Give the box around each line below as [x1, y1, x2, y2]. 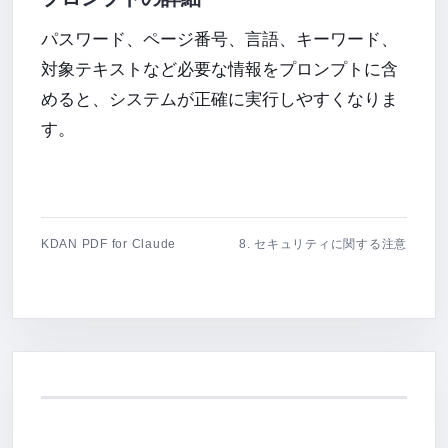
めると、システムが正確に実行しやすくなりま [41, 90, 398, 109]
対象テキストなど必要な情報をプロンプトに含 [41, 60, 398, 79]
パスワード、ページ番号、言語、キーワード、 [41, 30, 398, 49]
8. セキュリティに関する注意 [238, 237, 407, 251]
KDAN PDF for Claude [41, 237, 177, 251]
